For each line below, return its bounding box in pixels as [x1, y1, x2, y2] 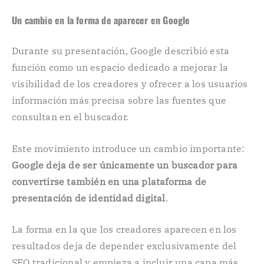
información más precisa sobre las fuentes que [12, 94, 227, 106]
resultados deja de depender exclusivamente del [12, 240, 237, 252]
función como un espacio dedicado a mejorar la [12, 61, 229, 73]
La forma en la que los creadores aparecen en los [12, 223, 237, 236]
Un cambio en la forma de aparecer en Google [12, 12, 190, 27]
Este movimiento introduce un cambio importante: [12, 142, 245, 154]
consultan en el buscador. [12, 110, 128, 123]
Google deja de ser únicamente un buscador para [12, 159, 238, 171]
